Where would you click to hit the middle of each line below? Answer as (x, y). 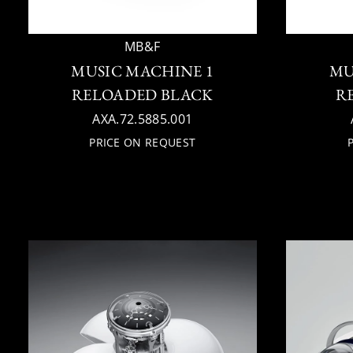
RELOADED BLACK (143, 95)
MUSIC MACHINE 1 (143, 71)
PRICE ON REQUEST (143, 142)
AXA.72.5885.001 (143, 119)
